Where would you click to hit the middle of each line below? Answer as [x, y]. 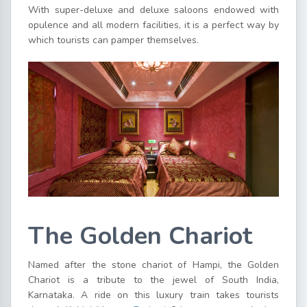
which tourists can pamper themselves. [113, 40]
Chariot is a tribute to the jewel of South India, [153, 280]
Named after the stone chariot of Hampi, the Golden [153, 265]
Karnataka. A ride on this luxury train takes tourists [153, 295]
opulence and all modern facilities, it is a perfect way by [153, 25]
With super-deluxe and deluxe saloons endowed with [153, 10]
